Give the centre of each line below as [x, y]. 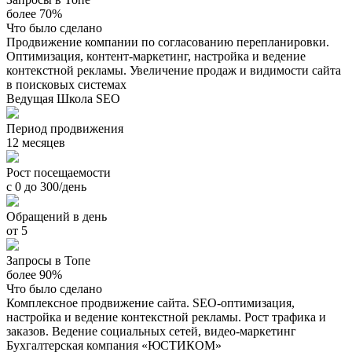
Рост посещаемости [59, 172]
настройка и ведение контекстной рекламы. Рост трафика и [166, 317]
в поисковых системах [66, 84]
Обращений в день [57, 216]
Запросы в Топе [48, 260]
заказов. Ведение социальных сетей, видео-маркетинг [151, 331]
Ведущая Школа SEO [63, 98]
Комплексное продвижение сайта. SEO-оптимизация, [150, 302]
